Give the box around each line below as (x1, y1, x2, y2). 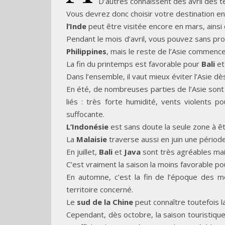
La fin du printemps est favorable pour (66, 58, 201, 69)
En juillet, (66, 146, 99, 157)
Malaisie (76, 134, 107, 144)
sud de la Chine (77, 196, 133, 207)
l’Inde (66, 21, 86, 31)
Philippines (66, 46, 106, 56)
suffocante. (66, 108, 104, 119)
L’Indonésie (66, 121, 108, 132)
